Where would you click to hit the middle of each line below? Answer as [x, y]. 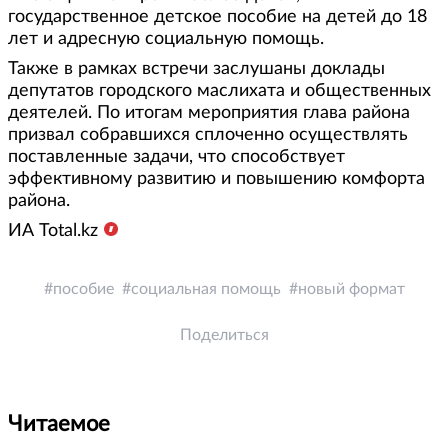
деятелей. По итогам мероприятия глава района [209, 112]
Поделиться [224, 334]
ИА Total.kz [53, 230]
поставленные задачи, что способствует [176, 156]
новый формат [351, 288]
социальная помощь [205, 288]
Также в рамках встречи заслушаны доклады [196, 68]
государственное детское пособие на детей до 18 [217, 16]
